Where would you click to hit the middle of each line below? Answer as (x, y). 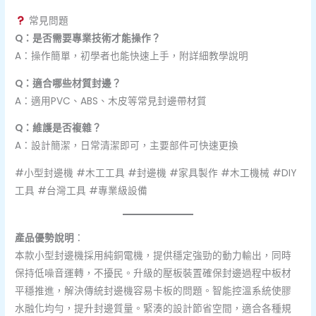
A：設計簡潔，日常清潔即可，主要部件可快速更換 (127, 146)
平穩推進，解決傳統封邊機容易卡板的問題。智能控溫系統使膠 (153, 291)
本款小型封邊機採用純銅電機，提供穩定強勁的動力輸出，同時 (153, 255)
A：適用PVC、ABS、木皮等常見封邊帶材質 (111, 101)
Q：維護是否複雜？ (59, 128)
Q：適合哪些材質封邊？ (68, 83)
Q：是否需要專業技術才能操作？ (88, 38)
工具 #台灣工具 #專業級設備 (81, 190)
